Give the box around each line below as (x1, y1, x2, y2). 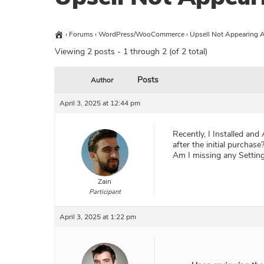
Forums (69, 29, 93, 39)
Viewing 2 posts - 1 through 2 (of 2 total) (55, 46, 207, 58)
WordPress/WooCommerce (98, 29, 184, 39)
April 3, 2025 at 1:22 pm (60, 212, 136, 222)
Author (91, 75, 113, 85)
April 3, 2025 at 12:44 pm (60, 98, 140, 108)
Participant (88, 187, 121, 197)
